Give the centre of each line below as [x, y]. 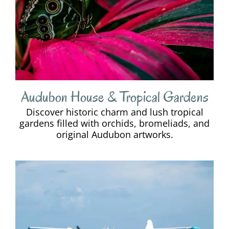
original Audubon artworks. [114, 135]
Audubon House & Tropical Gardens [114, 97]
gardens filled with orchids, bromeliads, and [114, 123]
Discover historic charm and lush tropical [114, 112]
